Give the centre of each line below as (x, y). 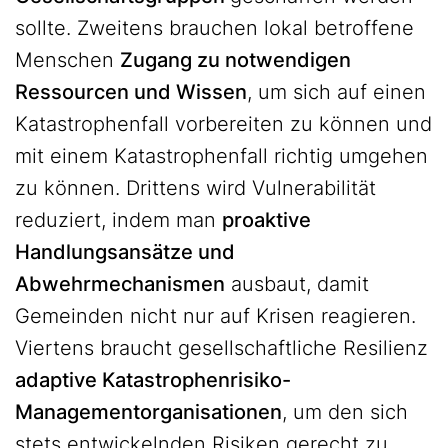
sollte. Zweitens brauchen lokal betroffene (214, 28)
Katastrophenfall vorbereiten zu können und (223, 124)
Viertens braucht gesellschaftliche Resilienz (221, 348)
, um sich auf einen (336, 92)
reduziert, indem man (118, 220)
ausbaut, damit (297, 284)
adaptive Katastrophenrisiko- (153, 380)
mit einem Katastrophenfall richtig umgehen (221, 156)
